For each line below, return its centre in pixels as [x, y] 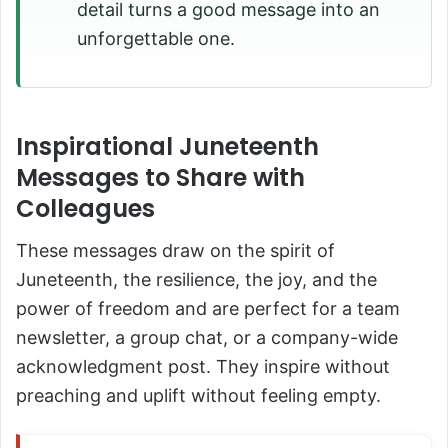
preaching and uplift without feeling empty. [198, 396]
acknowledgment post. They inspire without [203, 367]
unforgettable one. [156, 39]
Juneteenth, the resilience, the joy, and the [196, 280]
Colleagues [85, 209]
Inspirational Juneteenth [167, 147]
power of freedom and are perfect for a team [208, 309]
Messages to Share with [160, 178]
